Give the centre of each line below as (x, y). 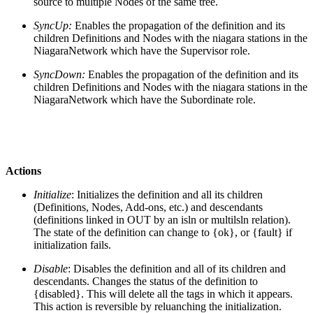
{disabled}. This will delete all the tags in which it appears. (163, 293)
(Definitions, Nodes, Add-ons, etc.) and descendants (148, 207)
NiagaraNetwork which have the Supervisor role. (142, 50)
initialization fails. (72, 245)
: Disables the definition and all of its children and (177, 268)
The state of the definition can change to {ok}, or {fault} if (163, 232)
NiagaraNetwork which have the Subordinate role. (145, 99)
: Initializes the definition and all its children (167, 194)
